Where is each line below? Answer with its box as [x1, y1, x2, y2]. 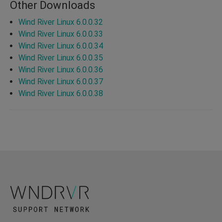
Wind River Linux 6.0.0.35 [18, 53, 103, 62]
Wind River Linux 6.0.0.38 [18, 88, 103, 98]
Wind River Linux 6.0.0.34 [18, 41, 103, 51]
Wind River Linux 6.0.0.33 [18, 29, 103, 39]
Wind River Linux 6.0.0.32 [18, 17, 103, 27]
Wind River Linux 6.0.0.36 [18, 64, 103, 74]
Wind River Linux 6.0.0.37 [18, 76, 103, 86]
